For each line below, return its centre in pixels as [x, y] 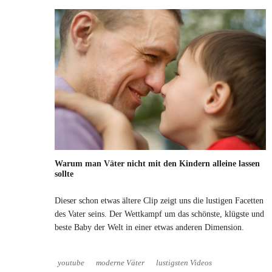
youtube [71, 263]
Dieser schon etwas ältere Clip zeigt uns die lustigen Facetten [159, 201]
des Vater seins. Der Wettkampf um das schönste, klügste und [159, 214]
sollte [64, 174]
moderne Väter [120, 263]
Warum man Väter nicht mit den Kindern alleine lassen [157, 164]
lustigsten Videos [184, 263]
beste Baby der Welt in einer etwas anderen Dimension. [149, 228]
